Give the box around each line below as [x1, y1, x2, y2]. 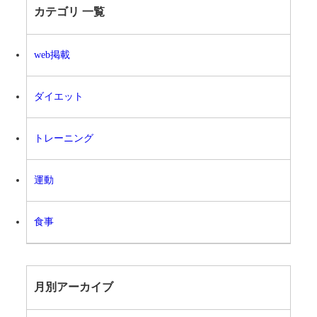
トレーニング [34, 132, 94, 144]
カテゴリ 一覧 [34, 5, 105, 18]
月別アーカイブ [34, 280, 114, 293]
